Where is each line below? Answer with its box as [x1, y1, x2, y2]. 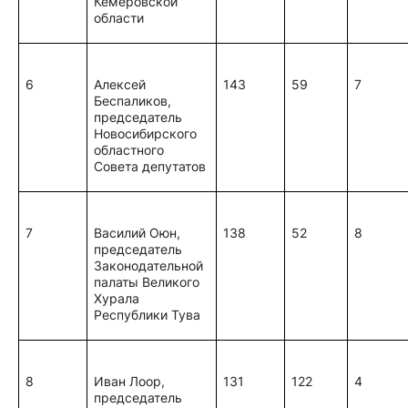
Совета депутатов [94, 158, 207, 174]
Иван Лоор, [94, 373, 166, 389]
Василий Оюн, [94, 225, 181, 240]
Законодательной [94, 258, 204, 273]
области [94, 10, 145, 25]
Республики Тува [94, 307, 201, 322]
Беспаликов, [94, 93, 172, 108]
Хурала [94, 291, 140, 306]
